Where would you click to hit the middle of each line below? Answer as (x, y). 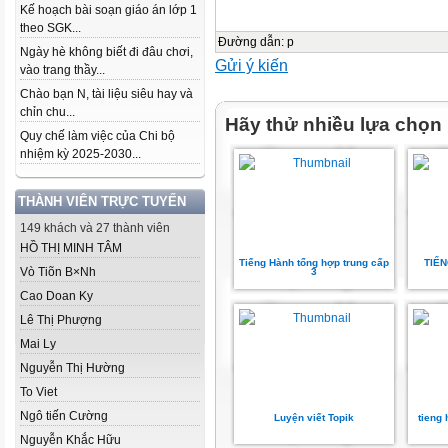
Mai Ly (38, 344)
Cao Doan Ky (56, 296)
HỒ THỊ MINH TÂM (71, 248)
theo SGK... (50, 28)
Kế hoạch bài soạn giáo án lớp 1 (108, 10)
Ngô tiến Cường (64, 416)
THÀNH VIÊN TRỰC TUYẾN (102, 201)
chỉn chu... (47, 112)
